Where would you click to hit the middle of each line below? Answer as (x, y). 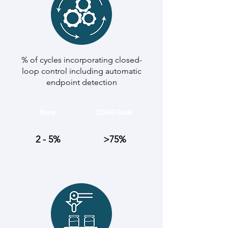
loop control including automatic (81, 71)
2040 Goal (114, 112)
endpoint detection (81, 82)
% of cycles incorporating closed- (81, 60)
